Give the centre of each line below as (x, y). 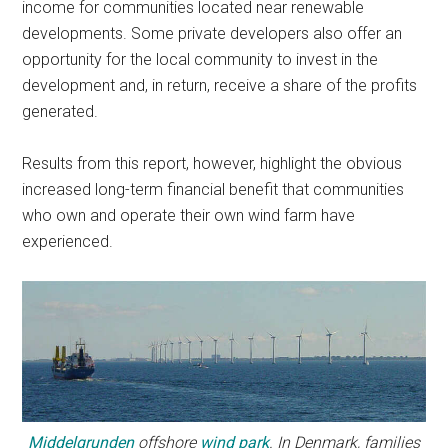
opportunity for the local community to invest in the (200, 60)
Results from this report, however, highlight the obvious (212, 164)
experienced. (68, 242)
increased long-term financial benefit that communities (213, 190)
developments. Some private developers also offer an (212, 34)
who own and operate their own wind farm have (189, 216)
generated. (60, 112)
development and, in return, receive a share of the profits (220, 86)
